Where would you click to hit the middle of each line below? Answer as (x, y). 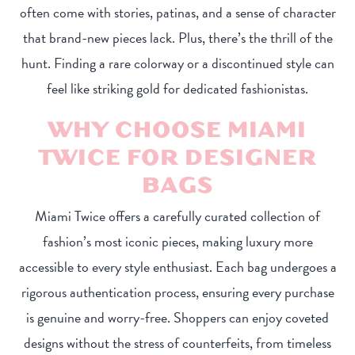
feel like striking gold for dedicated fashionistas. (177, 89)
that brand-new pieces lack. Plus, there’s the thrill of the (177, 38)
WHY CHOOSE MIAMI (177, 128)
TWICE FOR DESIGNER (177, 156)
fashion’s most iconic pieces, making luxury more (177, 242)
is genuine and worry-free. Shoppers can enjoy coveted (177, 318)
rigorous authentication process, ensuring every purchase (177, 292)
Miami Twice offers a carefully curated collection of (177, 216)
